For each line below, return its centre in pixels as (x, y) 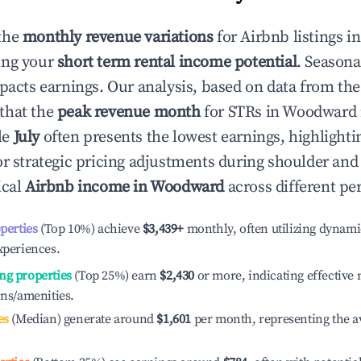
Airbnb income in (88, 187)
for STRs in (241, 112)
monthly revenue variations (118, 37)
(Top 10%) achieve (89, 229)
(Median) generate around (81, 319)
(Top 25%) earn (114, 276)
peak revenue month (129, 112)
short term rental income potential (177, 62)
